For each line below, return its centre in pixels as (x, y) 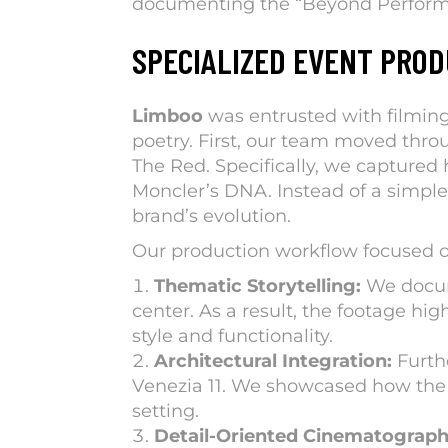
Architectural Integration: (273, 361)
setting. (165, 411)
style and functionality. (232, 336)
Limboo (167, 116)
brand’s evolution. (211, 216)
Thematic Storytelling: (257, 286)
